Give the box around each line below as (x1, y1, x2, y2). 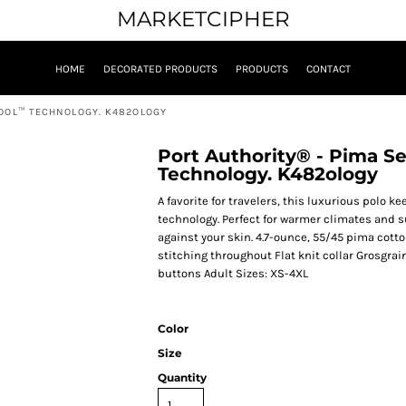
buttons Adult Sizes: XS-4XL (158, 266, 308, 281)
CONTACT (306, 63, 351, 76)
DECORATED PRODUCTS (103, 63, 217, 76)
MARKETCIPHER (116, 6, 290, 32)
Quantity (158, 371, 207, 385)
